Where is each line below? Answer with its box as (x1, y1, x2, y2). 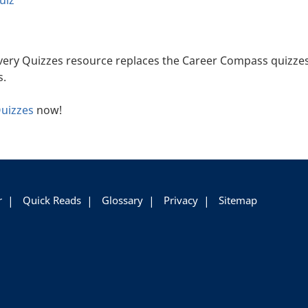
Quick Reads (23, 193, 81, 208)
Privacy (164, 193, 198, 208)
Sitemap (219, 193, 257, 208)
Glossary (102, 193, 143, 208)
